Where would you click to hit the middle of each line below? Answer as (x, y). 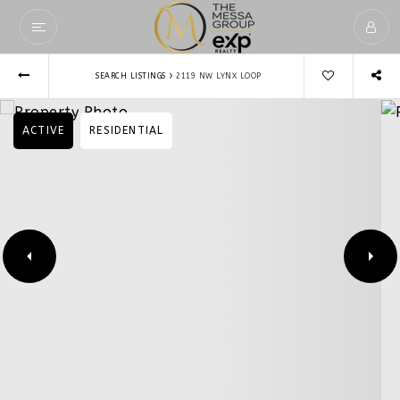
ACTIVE (44, 130)
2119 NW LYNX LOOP (219, 75)
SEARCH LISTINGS (131, 75)
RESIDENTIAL (127, 130)
